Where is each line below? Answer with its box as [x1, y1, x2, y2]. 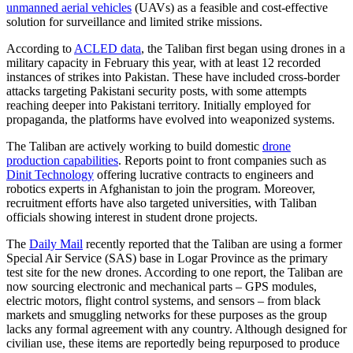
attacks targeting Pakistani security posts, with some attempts [6, 84, 307, 98]
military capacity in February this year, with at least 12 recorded [6, 56, 321, 69]
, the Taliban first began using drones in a [141, 42, 345, 55]
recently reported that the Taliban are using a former [83, 237, 342, 251]
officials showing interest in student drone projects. [6, 210, 261, 224]
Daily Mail [29, 237, 83, 251]
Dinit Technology [6, 168, 94, 181]
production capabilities [6, 154, 118, 167]
